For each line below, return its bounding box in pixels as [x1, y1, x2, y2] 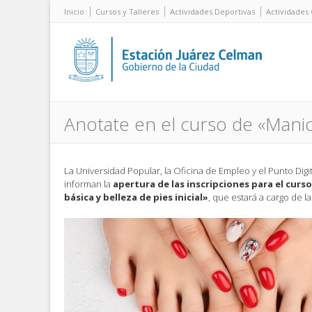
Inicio [64, 6, 84, 17]
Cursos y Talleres [95, 6, 159, 17]
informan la [64, 178, 113, 190]
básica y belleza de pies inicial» [64, 191, 208, 203]
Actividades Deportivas [170, 6, 255, 17]
